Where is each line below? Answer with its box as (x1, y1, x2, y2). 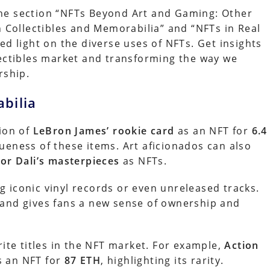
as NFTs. (119, 154, 168, 168)
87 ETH (64, 254, 101, 267)
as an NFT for (174, 124, 252, 137)
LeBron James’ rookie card (33, 124, 175, 137)
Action (224, 239, 259, 252)
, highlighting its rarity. (101, 254, 224, 267)
